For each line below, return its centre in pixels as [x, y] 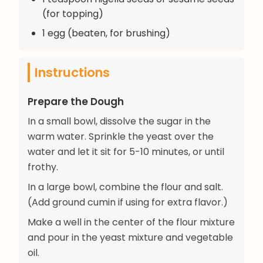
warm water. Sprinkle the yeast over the [121, 136]
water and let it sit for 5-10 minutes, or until [126, 151]
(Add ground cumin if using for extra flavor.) [128, 202]
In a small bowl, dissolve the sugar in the [119, 121]
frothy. [43, 167]
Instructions [72, 72]
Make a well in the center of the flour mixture [131, 222]
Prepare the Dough [76, 101]
